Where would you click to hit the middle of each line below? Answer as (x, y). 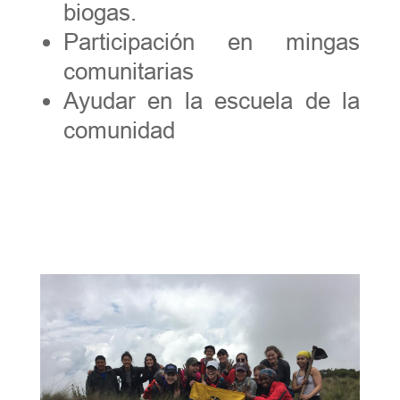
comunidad (119, 130)
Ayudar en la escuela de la (212, 100)
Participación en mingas (212, 42)
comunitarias (128, 71)
